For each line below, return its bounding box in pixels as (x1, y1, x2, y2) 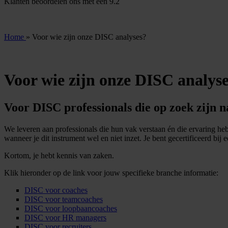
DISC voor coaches (24, 185, 88, 194)
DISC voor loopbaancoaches (24, 204, 117, 213)
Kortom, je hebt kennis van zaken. (4, 151, 114, 160)
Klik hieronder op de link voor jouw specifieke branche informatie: (4, 168, 218, 177)
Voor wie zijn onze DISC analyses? (32, 33, 146, 41)
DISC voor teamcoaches (24, 194, 103, 204)
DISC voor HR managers (24, 213, 106, 222)
